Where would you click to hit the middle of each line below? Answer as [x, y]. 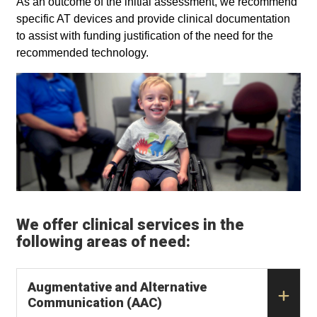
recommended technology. [82, 53]
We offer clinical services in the [130, 225]
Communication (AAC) [95, 303]
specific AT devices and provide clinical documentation [153, 19]
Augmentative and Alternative [117, 287]
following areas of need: [103, 242]
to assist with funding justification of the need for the [145, 36]
